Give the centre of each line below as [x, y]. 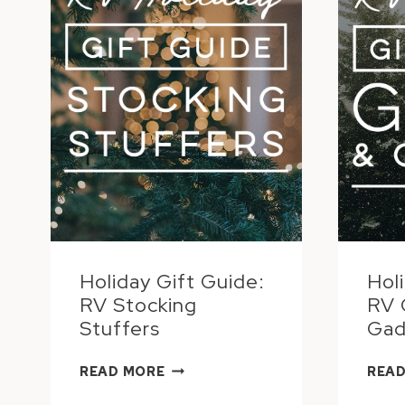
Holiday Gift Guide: [172, 281]
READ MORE [122, 371]
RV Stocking [138, 305]
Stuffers [120, 328]
